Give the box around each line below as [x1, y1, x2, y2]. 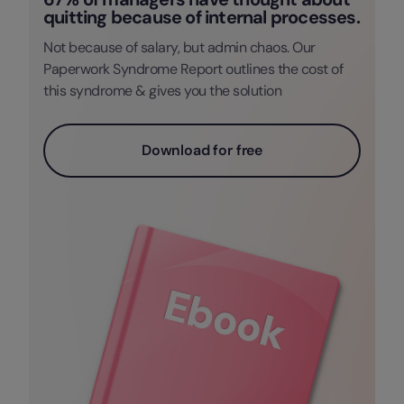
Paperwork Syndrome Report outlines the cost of [43, 60, 343, 78]
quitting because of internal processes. [43, 5, 360, 29]
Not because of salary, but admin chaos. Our [43, 38, 316, 57]
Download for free [141, 141, 263, 160]
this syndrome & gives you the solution [43, 81, 281, 100]
